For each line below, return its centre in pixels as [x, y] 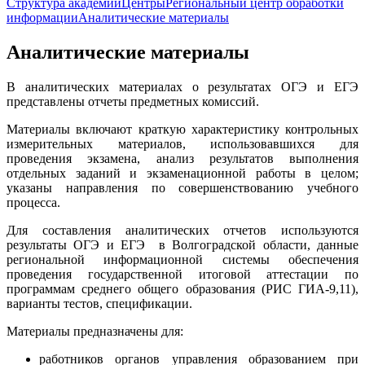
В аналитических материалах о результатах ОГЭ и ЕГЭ [182, 86]
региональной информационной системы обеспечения [182, 259]
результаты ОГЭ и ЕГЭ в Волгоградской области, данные [182, 244]
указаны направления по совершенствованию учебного [182, 187]
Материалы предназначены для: [95, 331]
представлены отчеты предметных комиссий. [133, 101]
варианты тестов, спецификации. [99, 303]
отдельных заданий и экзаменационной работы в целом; [182, 173]
